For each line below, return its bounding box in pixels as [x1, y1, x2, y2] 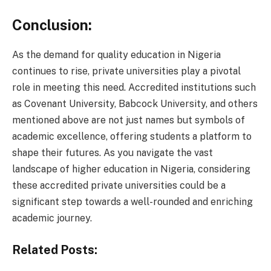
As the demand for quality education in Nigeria [12, 48, 221, 60]
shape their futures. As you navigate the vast [12, 146, 213, 158]
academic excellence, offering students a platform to [12, 130, 252, 142]
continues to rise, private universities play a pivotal [12, 65, 241, 77]
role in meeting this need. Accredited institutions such [12, 81, 256, 93]
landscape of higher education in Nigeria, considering [12, 163, 250, 175]
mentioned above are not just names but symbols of [12, 114, 245, 126]
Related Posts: [12, 243, 97, 257]
